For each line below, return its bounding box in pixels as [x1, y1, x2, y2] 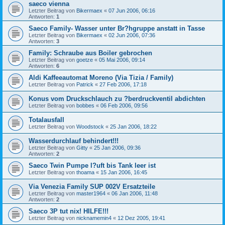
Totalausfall [29, 116, 64, 124]
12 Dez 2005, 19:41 [118, 214, 165, 221]
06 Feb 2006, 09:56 [100, 102, 148, 108]
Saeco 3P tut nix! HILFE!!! [29, 207, 108, 215]
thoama [76, 169, 94, 175]
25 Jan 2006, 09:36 [94, 144, 141, 151]
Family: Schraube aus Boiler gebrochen [29, 49, 152, 57]
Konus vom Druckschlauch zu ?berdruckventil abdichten [29, 94, 205, 102]
